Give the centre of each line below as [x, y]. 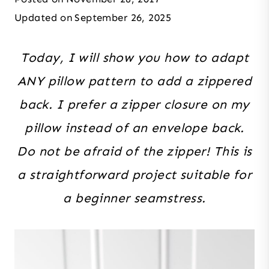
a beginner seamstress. [134, 198]
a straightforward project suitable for [134, 174]
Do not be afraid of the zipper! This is [134, 151]
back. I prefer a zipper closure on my [134, 104]
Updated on [44, 17]
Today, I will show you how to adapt [134, 57]
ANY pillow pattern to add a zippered [134, 81]
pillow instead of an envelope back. [134, 128]
